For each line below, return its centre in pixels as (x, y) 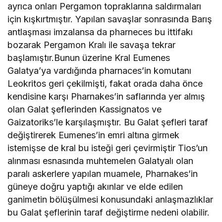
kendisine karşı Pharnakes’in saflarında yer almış (107, 97)
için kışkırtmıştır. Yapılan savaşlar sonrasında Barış (110, 19)
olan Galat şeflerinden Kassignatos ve (85, 110)
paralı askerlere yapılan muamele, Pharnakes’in (103, 174)
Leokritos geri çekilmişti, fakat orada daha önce (105, 84)
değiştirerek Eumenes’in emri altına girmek (94, 135)
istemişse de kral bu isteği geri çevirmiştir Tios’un (108, 148)
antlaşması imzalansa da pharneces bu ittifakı (100, 32)
